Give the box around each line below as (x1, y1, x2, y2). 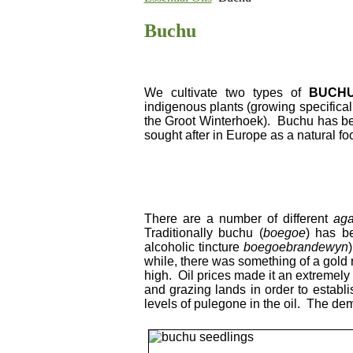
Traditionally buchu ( (143, 225, 263, 240)
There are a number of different (143, 211, 333, 225)
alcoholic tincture (143, 240, 244, 254)
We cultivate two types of (143, 85, 309, 99)
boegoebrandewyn (243, 240, 349, 254)
